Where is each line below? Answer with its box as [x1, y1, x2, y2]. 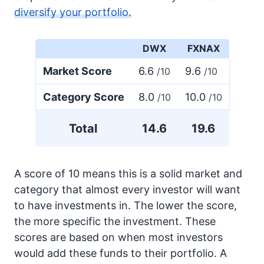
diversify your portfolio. [14, 6, 131, 18]
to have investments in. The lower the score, [14, 199, 237, 212]
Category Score [42, 91, 124, 103]
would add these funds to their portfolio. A [14, 247, 227, 259]
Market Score [42, 65, 112, 77]
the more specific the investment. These [14, 215, 216, 227]
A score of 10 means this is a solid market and [14, 167, 242, 180]
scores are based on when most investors [14, 231, 223, 243]
